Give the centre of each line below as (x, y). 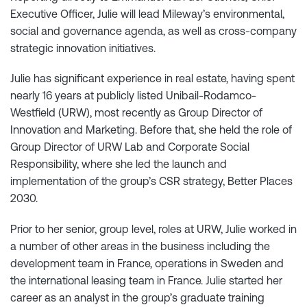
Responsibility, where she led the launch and (119, 164)
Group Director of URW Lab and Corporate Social (130, 147)
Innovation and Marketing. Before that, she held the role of (151, 130)
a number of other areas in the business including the (140, 246)
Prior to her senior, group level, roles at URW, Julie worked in (153, 229)
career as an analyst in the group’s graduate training (137, 297)
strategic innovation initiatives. (83, 48)
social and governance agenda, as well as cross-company (153, 31)
